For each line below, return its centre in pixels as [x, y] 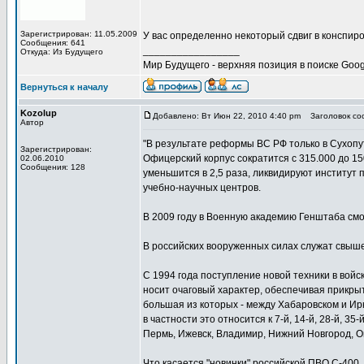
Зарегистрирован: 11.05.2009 [79, 34]
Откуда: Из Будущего [62, 52]
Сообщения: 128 [53, 167]
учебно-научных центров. [202, 188]
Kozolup [39, 113]
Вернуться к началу [64, 87]
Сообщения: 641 [53, 43]
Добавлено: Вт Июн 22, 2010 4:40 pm [227, 116]
